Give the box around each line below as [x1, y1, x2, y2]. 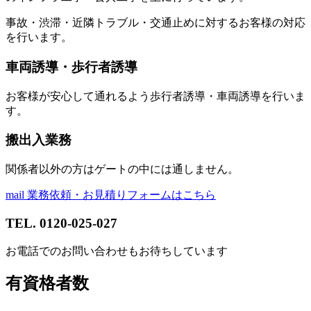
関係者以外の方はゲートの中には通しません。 [6, 163, 239, 176]
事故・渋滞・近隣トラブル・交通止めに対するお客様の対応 [6, 17, 305, 29]
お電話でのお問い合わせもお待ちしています [6, 244, 228, 257]
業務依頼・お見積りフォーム [24, 189, 171, 201]
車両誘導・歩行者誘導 [6, 59, 137, 74]
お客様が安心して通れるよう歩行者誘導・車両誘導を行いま [6, 90, 305, 102]
